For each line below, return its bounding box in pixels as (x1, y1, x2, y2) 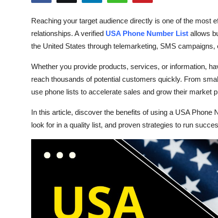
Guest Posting (7, 31, 59, 40)
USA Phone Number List (106, 29, 188, 37)
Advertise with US (7, 54, 74, 64)
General (7, 198, 36, 207)
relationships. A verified (31, 29, 106, 37)
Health (7, 7, 31, 17)
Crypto (7, 78, 33, 88)
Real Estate (7, 174, 49, 183)
